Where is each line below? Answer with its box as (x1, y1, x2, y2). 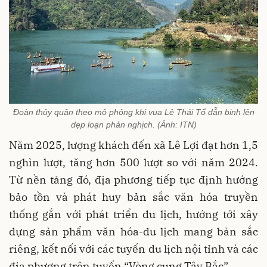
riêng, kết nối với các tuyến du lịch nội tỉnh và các (9, 241, 258, 256)
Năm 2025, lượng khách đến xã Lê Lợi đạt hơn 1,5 (9, 138, 258, 152)
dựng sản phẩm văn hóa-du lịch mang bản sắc (9, 224, 258, 238)
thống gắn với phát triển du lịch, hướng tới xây (9, 207, 258, 221)
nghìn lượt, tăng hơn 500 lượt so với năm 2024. (9, 155, 258, 169)
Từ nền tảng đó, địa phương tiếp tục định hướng (9, 172, 258, 187)
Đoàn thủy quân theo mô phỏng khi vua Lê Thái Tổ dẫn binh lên (13, 107, 254, 117)
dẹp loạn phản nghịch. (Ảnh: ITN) (70, 119, 197, 129)
